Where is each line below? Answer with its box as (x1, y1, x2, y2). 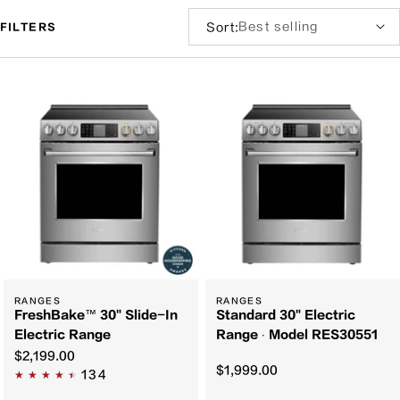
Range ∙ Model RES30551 (216, 328, 378, 342)
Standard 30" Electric (216, 308, 355, 322)
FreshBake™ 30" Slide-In (14, 308, 178, 322)
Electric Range (14, 328, 111, 342)
